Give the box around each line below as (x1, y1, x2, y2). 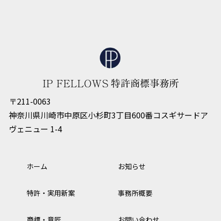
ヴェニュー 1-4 (8, 123, 62, 135)
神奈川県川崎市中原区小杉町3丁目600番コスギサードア (8, 109, 208, 121)
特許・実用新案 (27, 188, 75, 198)
